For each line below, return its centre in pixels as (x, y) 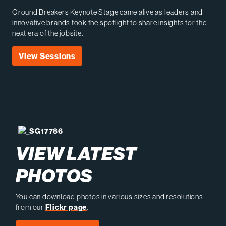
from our (30, 207)
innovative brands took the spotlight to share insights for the (109, 23)
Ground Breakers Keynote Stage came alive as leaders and (108, 12)
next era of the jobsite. (48, 33)
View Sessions (47, 56)
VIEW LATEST (76, 154)
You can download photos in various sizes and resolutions (109, 196)
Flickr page (66, 207)
